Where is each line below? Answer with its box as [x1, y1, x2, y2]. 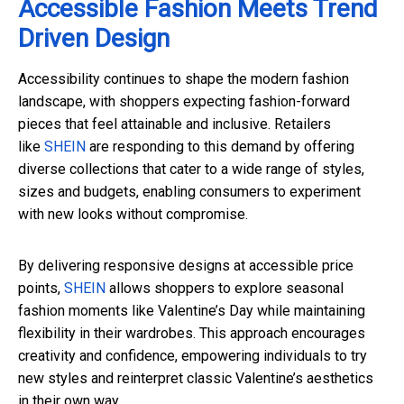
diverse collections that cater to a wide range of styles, [18, 161, 364, 179]
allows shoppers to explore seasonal [106, 280, 344, 298]
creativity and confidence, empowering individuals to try [18, 347, 367, 365]
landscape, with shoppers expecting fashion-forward [18, 93, 350, 111]
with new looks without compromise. [18, 206, 248, 224]
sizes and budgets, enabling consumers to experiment [18, 183, 361, 201]
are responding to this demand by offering [86, 138, 354, 156]
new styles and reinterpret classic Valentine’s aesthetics [18, 370, 373, 388]
